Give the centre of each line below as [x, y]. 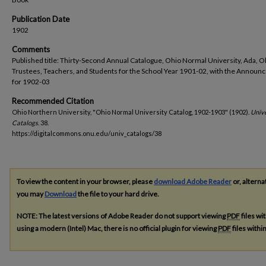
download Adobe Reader [193, 181]
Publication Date [41, 19]
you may [31, 194]
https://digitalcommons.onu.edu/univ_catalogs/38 [87, 133]
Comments [31, 49]
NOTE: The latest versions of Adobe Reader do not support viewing [122, 216]
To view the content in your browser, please [85, 181]
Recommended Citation [53, 101]
